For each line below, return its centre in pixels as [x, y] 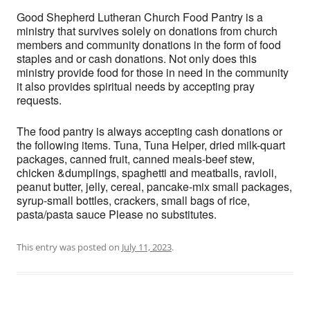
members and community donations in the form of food [149, 45]
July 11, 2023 [147, 247]
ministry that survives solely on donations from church [147, 31]
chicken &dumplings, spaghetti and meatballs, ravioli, [147, 173]
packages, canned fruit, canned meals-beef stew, [136, 159]
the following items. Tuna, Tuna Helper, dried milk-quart [151, 145]
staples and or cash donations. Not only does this [137, 59]
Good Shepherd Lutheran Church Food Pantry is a [140, 17]
